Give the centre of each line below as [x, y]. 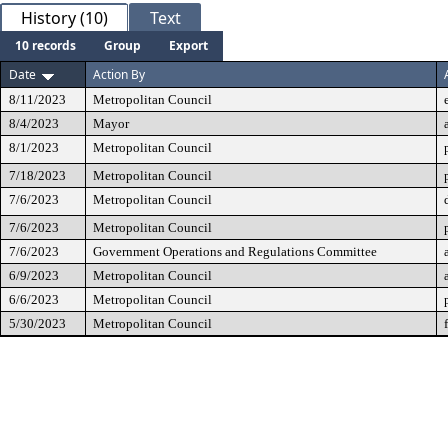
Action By [119, 74]
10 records [45, 45]
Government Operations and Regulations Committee [235, 251]
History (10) [64, 18]
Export [188, 45]
